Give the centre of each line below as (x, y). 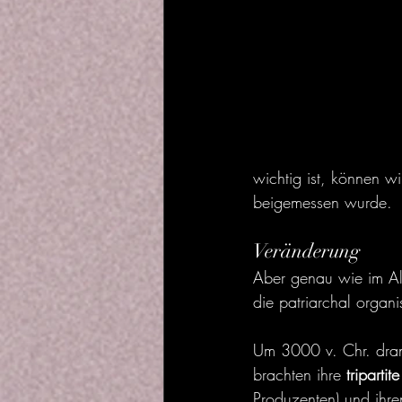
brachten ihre (300, 374)
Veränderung (306, 251)
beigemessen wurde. (323, 202)
